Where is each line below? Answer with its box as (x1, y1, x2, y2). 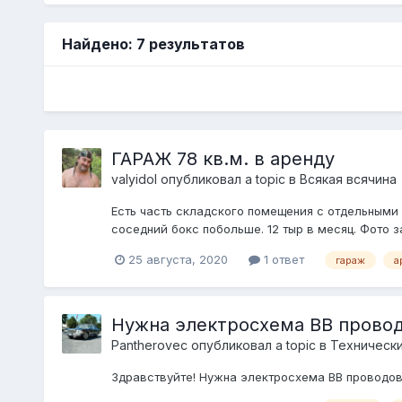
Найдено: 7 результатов (61, 34, 245, 53)
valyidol (110, 170, 157, 187)
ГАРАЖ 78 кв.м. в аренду (110, 147, 335, 170)
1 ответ (259, 251, 304, 267)
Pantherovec (110, 336, 188, 353)
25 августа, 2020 (127, 251, 228, 267)
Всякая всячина (299, 170, 397, 187)
